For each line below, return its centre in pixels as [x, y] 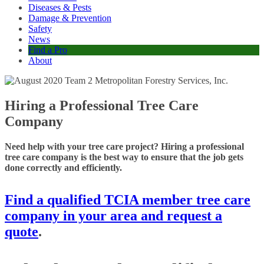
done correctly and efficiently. [63, 168]
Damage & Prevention [70, 18]
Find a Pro [48, 50]
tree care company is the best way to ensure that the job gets [124, 157]
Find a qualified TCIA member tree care [128, 200]
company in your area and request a [113, 216]
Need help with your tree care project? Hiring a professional [124, 147]
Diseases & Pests [60, 8]
